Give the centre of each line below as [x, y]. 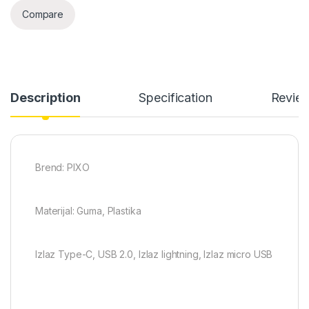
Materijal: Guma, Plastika [88, 210]
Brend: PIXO [62, 167]
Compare [43, 14]
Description [46, 97]
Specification [176, 97]
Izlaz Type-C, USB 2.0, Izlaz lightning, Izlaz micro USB [154, 254]
